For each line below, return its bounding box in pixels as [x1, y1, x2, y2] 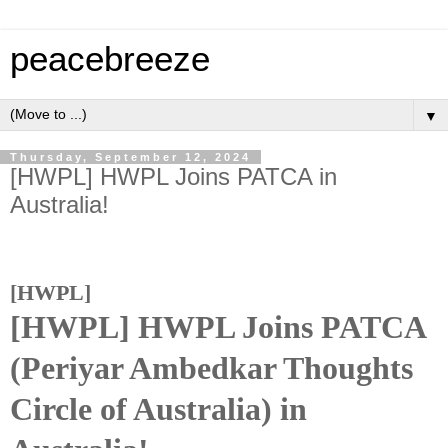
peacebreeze [10, 40, 210, 78]
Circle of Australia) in [10, 391, 307, 427]
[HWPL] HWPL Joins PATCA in [10, 163, 337, 190]
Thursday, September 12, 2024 [10, 151, 251, 163]
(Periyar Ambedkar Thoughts [10, 350, 413, 386]
